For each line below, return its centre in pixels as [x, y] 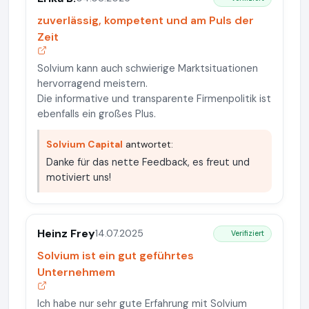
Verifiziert [248, 233]
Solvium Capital [84, 144]
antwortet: [148, 144]
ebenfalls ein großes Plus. [97, 113]
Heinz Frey [66, 233]
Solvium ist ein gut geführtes [116, 255]
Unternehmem [76, 272]
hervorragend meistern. [92, 83]
